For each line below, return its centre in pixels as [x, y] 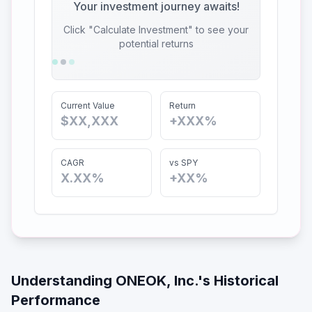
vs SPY [184, 163]
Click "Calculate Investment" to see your [156, 30]
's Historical [238, 281]
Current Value [88, 106]
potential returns [156, 44]
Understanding [63, 281]
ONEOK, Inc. [157, 281]
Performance [56, 300]
